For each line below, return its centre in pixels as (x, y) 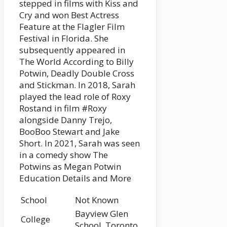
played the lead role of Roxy (75, 96)
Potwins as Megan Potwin (70, 166)
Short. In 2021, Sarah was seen (80, 143)
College (35, 219)
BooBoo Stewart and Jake (69, 131)
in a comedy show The (64, 155)
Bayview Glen (102, 213)
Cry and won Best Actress (69, 15)
